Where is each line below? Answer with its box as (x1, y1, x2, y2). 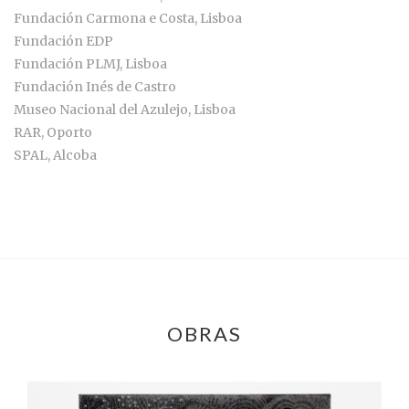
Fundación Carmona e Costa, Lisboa (14, 10, 242, 27)
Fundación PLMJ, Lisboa (14, 56, 167, 73)
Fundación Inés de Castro (14, 79, 176, 96)
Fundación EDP (14, 33, 113, 50)
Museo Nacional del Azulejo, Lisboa (14, 101, 236, 119)
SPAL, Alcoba (14, 147, 121, 164)
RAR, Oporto (14, 124, 92, 142)
